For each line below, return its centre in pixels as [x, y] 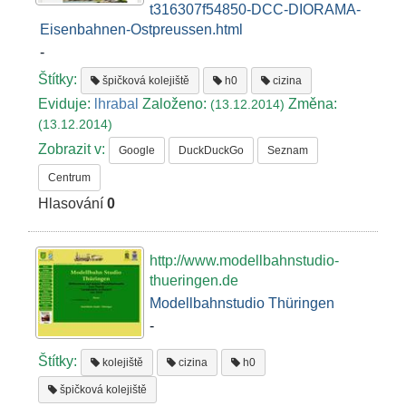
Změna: [313, 103]
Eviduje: [67, 103]
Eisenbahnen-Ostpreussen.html [141, 29]
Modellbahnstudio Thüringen [242, 304]
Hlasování [73, 204]
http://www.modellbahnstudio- [244, 261]
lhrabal [117, 103]
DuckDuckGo [212, 150]
